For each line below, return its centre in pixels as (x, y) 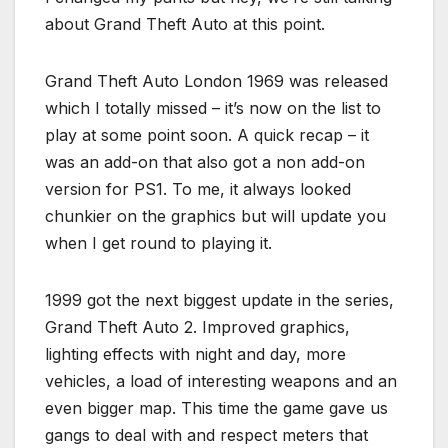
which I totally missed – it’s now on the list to (213, 108)
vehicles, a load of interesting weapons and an (221, 381)
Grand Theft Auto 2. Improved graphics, (197, 327)
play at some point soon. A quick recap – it (207, 135)
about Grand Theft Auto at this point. (185, 24)
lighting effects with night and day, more (195, 354)
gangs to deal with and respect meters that (206, 435)
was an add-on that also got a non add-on (205, 162)
